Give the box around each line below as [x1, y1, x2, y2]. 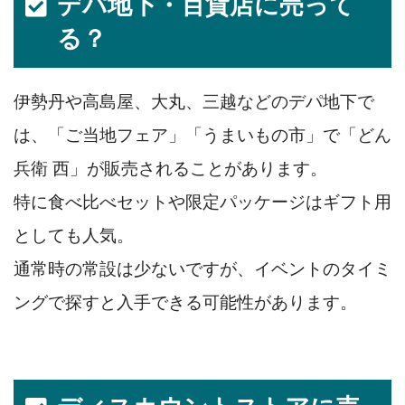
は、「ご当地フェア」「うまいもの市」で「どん [14, 125, 391, 145]
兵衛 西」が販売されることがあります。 [14, 158, 327, 178]
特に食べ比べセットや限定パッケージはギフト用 [14, 192, 391, 212]
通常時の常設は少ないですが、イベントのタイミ [14, 259, 391, 278]
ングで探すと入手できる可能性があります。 [14, 292, 357, 312]
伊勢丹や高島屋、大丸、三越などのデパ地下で [14, 91, 374, 111]
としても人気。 [14, 225, 134, 245]
